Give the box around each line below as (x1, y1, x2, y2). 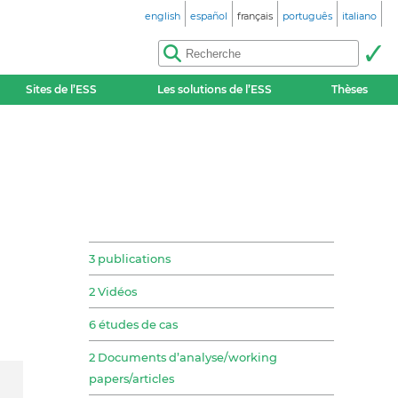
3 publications (89, 251, 171, 267)
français (237, 10, 273, 22)
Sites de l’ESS (26, 83, 98, 96)
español (190, 10, 227, 22)
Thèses (331, 83, 369, 96)
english (145, 10, 180, 22)
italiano (342, 10, 377, 22)
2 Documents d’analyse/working (89, 350, 277, 365)
